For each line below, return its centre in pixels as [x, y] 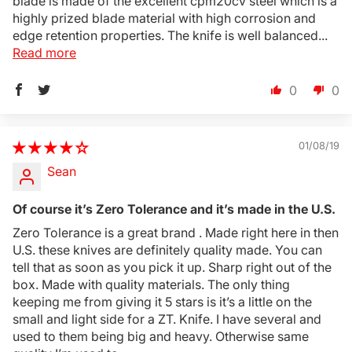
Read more [44, 53]
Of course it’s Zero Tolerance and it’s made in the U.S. [174, 209]
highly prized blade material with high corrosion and [164, 18]
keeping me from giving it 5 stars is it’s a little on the [162, 302]
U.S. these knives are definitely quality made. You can [167, 250]
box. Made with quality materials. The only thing [151, 284]
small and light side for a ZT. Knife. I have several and [167, 319]
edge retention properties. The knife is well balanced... [170, 35]
